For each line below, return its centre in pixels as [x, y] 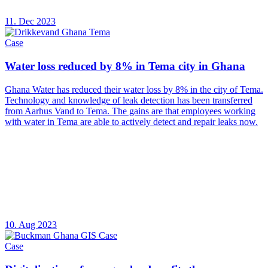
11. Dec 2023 [30, 22]
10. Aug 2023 [31, 224]
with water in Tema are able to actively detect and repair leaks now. [131, 121]
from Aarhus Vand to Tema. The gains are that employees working [130, 111]
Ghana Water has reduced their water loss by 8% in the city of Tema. [134, 89]
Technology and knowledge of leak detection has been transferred [129, 100]
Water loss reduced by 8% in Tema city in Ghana [125, 66]
